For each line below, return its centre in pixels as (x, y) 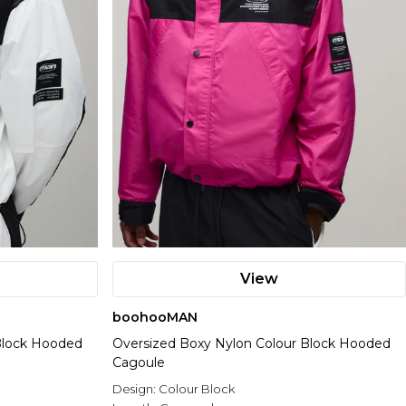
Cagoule (139, 363)
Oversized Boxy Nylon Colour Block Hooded (251, 344)
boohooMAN (155, 318)
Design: (135, 389)
